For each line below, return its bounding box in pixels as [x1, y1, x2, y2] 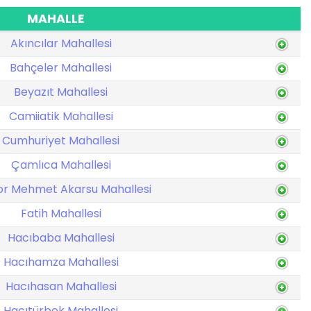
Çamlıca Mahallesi [10, 157, 111, 173]
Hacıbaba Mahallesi [7, 230, 115, 246]
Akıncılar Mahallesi [10, 35, 112, 51]
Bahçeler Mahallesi [10, 60, 112, 76]
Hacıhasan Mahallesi [5, 278, 117, 294]
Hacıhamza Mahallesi [3, 254, 119, 270]
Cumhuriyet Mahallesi [2, 133, 119, 149]
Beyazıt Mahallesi [14, 84, 108, 100]
